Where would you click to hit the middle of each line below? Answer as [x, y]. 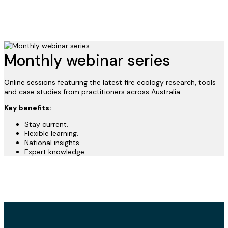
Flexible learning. [51, 134]
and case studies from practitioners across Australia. [93, 92]
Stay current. [46, 124]
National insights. [53, 143]
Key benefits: [28, 108]
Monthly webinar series [87, 61]
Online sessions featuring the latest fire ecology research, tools [110, 83]
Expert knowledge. [55, 152]
